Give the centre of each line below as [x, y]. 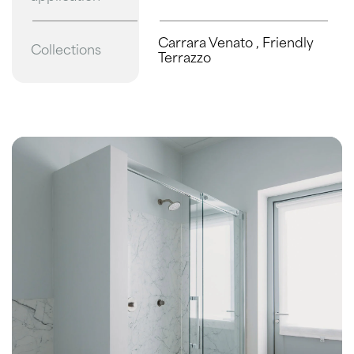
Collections [66, 51]
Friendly [288, 44]
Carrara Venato [207, 44]
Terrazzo [185, 59]
